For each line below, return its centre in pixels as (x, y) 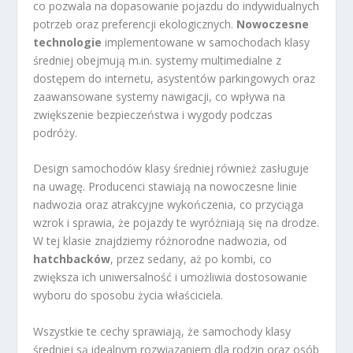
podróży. (56, 132)
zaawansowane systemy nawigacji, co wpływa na (160, 96)
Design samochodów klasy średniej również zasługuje (171, 169)
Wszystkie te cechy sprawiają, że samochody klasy (162, 331)
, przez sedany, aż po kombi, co (191, 259)
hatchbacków (72, 259)
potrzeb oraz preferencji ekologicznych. (135, 24)
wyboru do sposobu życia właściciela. (128, 295)
